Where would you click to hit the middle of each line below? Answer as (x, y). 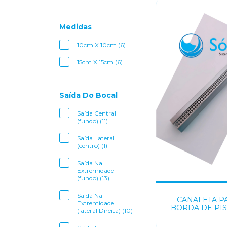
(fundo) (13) (93, 178)
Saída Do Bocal (88, 95)
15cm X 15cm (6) (100, 62)
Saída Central (97, 113)
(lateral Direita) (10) (105, 211)
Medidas (75, 27)
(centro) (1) (92, 146)
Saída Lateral (96, 138)
